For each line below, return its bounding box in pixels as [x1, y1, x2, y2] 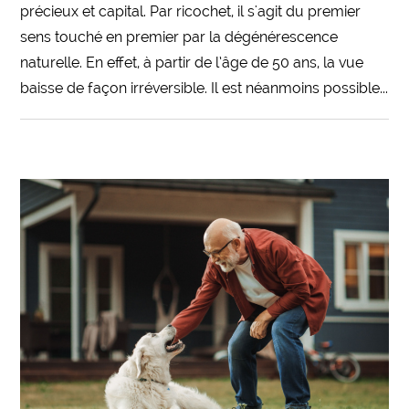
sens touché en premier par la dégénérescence [20, 28, 339, 47]
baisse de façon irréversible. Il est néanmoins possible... [20, 79, 389, 98]
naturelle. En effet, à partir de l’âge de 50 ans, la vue [20, 54, 364, 72]
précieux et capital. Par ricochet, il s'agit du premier [20, 3, 362, 21]
